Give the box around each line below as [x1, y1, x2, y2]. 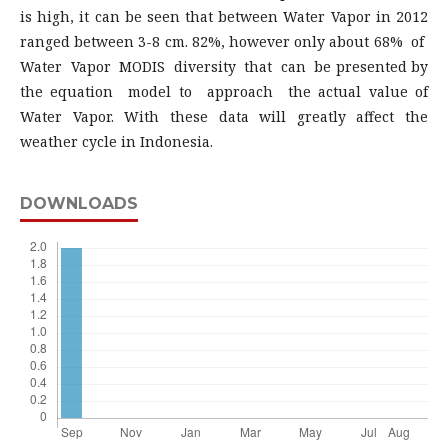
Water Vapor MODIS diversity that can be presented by [20, 56, 428, 76]
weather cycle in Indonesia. [20, 131, 213, 151]
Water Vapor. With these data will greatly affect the [20, 106, 428, 126]
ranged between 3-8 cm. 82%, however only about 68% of [20, 31, 428, 51]
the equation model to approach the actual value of [20, 81, 428, 101]
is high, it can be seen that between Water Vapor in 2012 [20, 6, 428, 26]
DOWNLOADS [20, 193, 138, 213]
